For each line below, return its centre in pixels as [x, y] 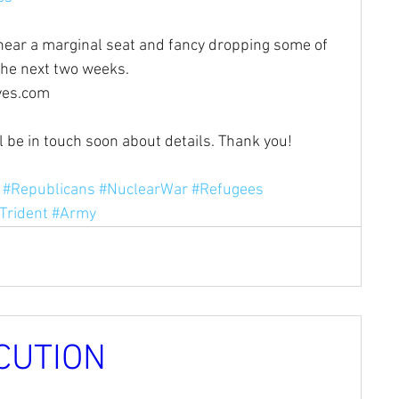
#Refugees [228, 190]
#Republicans [49, 190]
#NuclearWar [143, 190]
